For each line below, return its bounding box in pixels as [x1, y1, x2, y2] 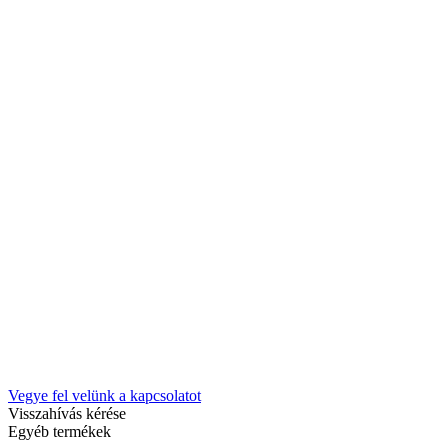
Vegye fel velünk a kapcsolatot [8, 386, 201, 404]
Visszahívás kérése [8, 404, 126, 422]
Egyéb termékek [8, 422, 111, 440]
